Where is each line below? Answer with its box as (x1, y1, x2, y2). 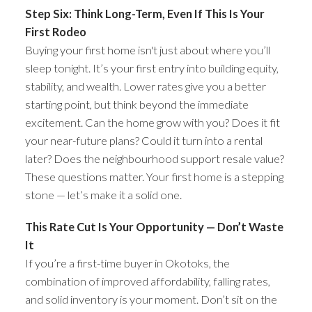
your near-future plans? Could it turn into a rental (24, 134, 263, 148)
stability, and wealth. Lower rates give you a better (24, 79, 266, 93)
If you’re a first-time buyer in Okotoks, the (24, 256, 230, 270)
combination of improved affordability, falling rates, (24, 274, 270, 288)
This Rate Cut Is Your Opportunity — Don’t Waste (24, 219, 283, 233)
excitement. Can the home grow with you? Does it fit (24, 116, 280, 130)
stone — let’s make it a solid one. (24, 188, 182, 202)
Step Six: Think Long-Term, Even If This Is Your (24, 7, 265, 21)
